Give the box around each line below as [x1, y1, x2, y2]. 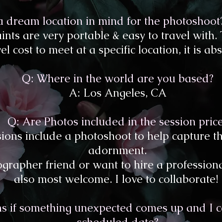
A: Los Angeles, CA [68, 86, 166, 101]
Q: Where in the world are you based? [21, 71, 214, 86]
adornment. [88, 143, 147, 158]
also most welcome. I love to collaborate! [14, 172, 221, 187]
